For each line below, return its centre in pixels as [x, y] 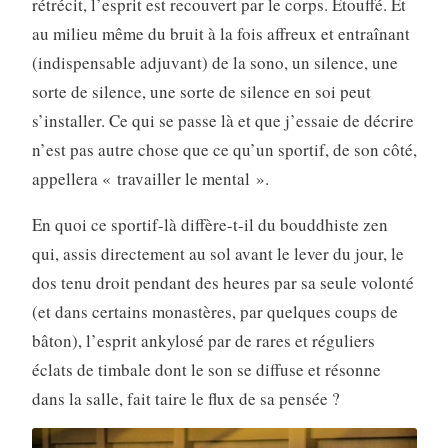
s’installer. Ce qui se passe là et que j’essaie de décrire [222, 120]
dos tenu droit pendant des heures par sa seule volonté [222, 282]
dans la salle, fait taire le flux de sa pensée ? [185, 398]
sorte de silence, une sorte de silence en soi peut [201, 91]
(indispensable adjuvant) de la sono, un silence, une [214, 62]
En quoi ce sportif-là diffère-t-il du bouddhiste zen [209, 224]
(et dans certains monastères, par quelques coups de [214, 311]
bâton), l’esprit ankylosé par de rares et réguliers [203, 340]
